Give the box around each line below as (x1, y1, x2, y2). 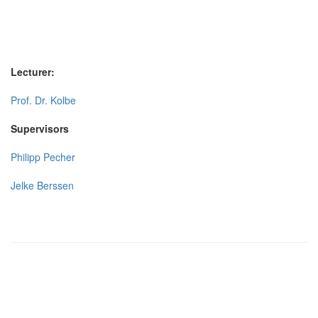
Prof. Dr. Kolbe (11, 92, 76, 107)
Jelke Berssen (11, 177, 74, 192)
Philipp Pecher (11, 149, 75, 164)
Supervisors (11, 121, 69, 136)
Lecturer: (11, 64, 55, 79)
